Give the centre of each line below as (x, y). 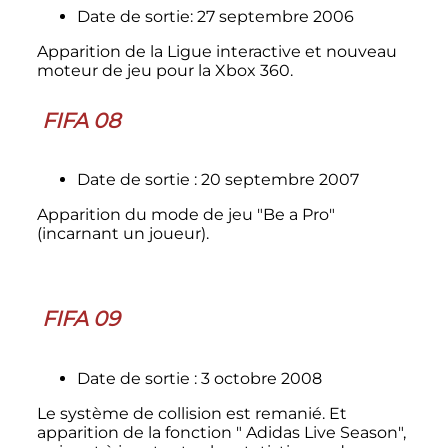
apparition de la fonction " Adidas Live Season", (221, 432)
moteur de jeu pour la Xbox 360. (164, 71)
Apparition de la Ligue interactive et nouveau (216, 52)
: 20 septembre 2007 (276, 180)
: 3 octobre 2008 (257, 378)
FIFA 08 (80, 120)
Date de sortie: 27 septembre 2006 (215, 17)
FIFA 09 (80, 319)
